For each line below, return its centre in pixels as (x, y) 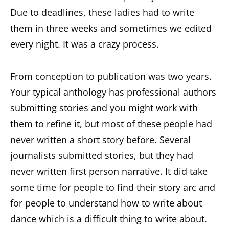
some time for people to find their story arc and (113, 187)
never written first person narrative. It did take (109, 171)
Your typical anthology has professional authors (113, 92)
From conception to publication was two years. (111, 76)
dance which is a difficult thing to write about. (109, 219)
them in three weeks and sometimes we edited (111, 28)
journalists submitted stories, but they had (102, 155)
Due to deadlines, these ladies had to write (102, 12)
